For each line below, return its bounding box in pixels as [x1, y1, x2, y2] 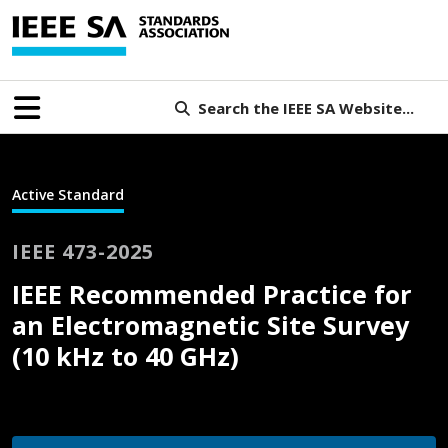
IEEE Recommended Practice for [12, 276, 412, 311]
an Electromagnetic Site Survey [12, 307, 409, 342]
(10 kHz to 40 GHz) [12, 338, 239, 373]
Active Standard [12, 185, 124, 204]
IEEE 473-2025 [12, 237, 154, 265]
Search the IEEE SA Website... [197, 97, 414, 118]
